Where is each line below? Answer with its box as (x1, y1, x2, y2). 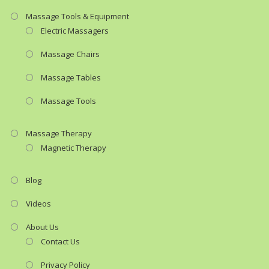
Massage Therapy (25, 127, 92, 139)
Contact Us (40, 235, 80, 247)
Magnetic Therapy (40, 142, 106, 153)
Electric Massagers (40, 25, 109, 36)
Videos (25, 198, 51, 209)
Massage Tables (40, 71, 101, 83)
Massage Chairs (40, 48, 100, 59)
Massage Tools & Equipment (25, 10, 129, 22)
